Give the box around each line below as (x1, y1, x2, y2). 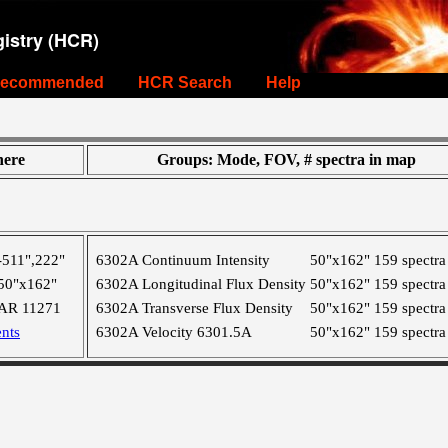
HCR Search (138, 74, 232, 91)
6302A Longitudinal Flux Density (96, 276, 306, 292)
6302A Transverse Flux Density (96, 300, 293, 316)
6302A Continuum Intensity (96, 252, 270, 268)
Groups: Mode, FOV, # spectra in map (156, 151, 416, 168)
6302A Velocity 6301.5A (96, 324, 252, 340)
